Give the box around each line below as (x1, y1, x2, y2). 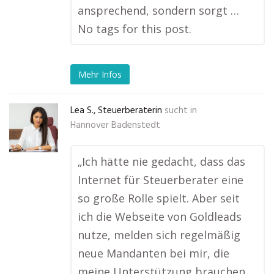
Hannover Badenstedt (70, 118, 160, 133)
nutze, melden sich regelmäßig (78, 228, 240, 243)
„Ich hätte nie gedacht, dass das (78, 154, 245, 169)
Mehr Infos (78, 68, 122, 80)
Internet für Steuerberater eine (78, 172, 243, 188)
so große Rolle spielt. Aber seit (78, 191, 240, 206)
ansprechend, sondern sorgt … (78, 3, 239, 18)
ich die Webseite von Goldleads (78, 209, 242, 224)
